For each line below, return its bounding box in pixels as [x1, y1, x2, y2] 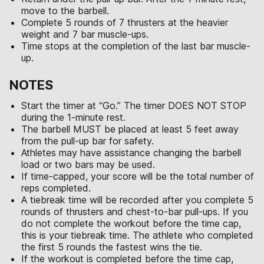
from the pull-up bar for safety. [21, 135, 154, 147]
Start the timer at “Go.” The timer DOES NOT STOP [21, 100, 246, 111]
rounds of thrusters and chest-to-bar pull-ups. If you [21, 206, 248, 217]
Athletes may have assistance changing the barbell [21, 147, 241, 159]
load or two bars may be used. [21, 159, 155, 170]
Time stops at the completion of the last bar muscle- [21, 40, 250, 52]
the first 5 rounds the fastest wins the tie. [21, 241, 202, 253]
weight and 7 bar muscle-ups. [21, 28, 148, 40]
